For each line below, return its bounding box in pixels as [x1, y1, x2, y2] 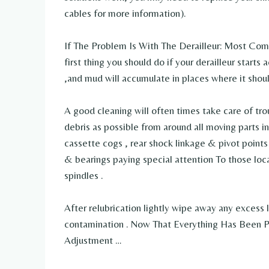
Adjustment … [64, 234, 122, 246]
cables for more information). [64, 7, 186, 19]
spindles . [64, 169, 103, 181]
